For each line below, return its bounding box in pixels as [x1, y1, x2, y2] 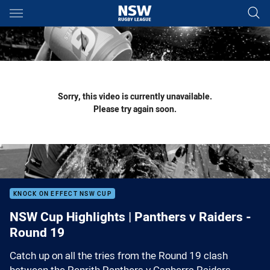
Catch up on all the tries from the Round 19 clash [10, 249, 228, 262]
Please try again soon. [93, 103, 177, 115]
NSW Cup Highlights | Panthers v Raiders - [10, 208, 251, 225]
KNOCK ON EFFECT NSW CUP [13, 190, 111, 198]
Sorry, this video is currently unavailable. [58, 90, 212, 102]
